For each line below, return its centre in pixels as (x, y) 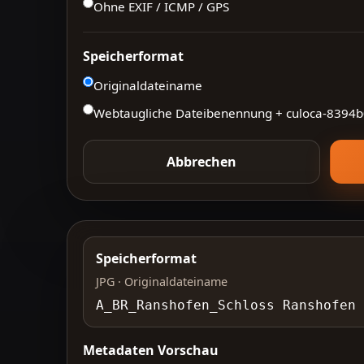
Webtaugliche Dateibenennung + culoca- (210, 113)
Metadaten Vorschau (151, 351)
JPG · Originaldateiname (161, 281)
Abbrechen (202, 162)
